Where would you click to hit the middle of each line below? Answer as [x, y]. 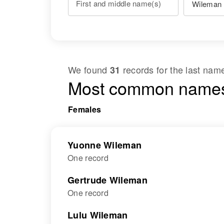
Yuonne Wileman [105, 145]
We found [89, 69]
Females [85, 109]
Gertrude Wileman [107, 180]
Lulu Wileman [98, 215]
